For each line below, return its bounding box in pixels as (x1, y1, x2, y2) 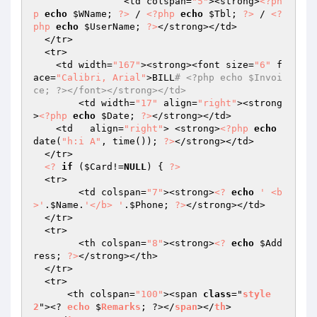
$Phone (129, 200, 163, 210)
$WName (73, 8, 107, 19)
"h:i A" (62, 136, 101, 146)
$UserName (84, 21, 135, 32)
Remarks (101, 301, 141, 312)
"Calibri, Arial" (56, 72, 146, 83)
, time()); (101, 136, 163, 146)
